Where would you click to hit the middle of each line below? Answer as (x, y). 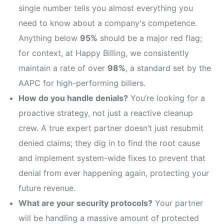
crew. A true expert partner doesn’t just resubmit (111, 128)
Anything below (49, 38)
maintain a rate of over (63, 68)
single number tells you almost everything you (106, 8)
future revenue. (47, 188)
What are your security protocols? (86, 203)
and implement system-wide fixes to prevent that (112, 158)
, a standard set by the (168, 68)
